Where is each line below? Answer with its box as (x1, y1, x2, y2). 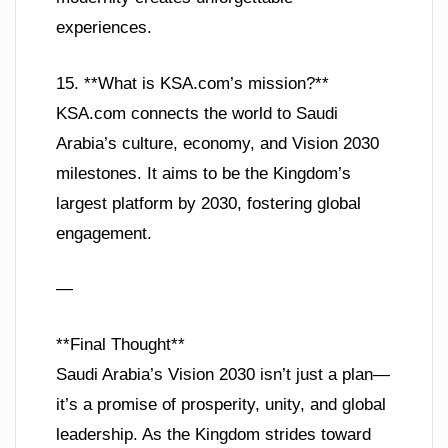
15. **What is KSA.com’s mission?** (56, 73, 329, 93)
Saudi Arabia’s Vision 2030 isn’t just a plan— (56, 364, 390, 384)
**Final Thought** (56, 334, 185, 354)
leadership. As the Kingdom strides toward (56, 424, 371, 444)
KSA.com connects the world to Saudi (56, 103, 338, 123)
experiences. (56, 18, 152, 38)
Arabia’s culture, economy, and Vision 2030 (56, 133, 379, 153)
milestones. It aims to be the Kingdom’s (56, 163, 351, 183)
